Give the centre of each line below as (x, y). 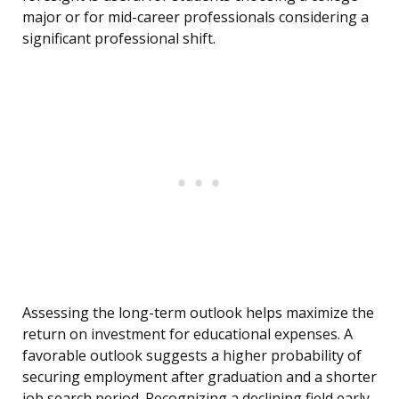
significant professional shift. (119, 39)
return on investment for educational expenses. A (187, 334)
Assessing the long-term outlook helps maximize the (198, 313)
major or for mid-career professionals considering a (195, 17)
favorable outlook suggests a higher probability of (192, 356)
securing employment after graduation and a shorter (199, 377)
